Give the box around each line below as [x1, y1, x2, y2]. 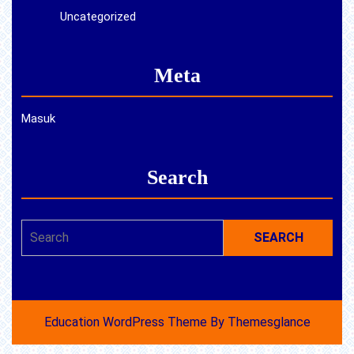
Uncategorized [59, 9, 136, 24]
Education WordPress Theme [43, 314, 207, 330]
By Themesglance [206, 314, 311, 330]
